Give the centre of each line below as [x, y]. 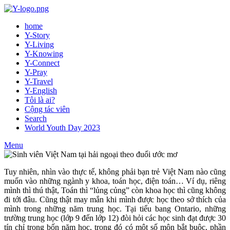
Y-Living [39, 44]
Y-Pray [36, 72]
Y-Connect [42, 63]
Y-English [41, 91]
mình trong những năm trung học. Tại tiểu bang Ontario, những [115, 209]
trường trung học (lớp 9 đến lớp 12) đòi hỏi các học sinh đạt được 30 [115, 218]
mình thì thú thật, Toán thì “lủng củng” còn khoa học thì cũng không [115, 190]
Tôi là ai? [40, 100]
